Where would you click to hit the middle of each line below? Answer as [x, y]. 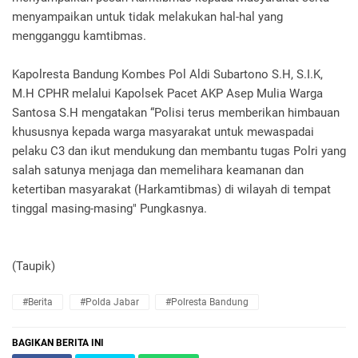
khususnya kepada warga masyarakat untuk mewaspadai [163, 132]
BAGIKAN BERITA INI [58, 343]
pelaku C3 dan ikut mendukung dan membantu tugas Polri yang [179, 151]
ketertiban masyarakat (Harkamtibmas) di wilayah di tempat [171, 190]
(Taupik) [34, 267]
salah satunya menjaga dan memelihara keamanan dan [158, 171]
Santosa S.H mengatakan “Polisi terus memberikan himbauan [176, 113]
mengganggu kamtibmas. [79, 36]
